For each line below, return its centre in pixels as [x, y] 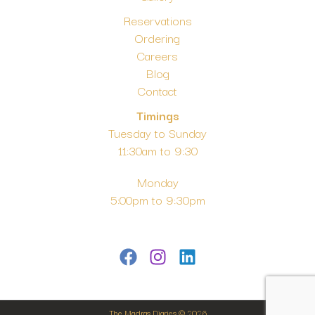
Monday [157, 182]
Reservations [157, 20]
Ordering [157, 38]
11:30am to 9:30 [157, 150]
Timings [157, 115]
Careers [157, 56]
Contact [157, 91]
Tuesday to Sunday [157, 133]
